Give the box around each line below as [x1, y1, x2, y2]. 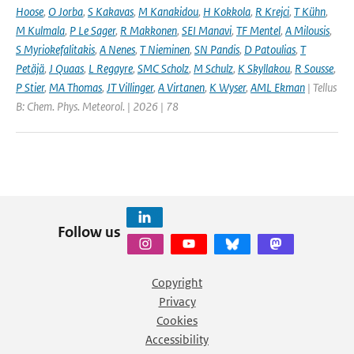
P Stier [16, 80, 44, 95]
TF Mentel [236, 23, 281, 38]
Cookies [156, 313, 198, 328]
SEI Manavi [182, 23, 232, 38]
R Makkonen [120, 23, 177, 38]
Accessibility [145, 332, 209, 347]
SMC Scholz [137, 61, 189, 76]
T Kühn [294, 4, 326, 19]
